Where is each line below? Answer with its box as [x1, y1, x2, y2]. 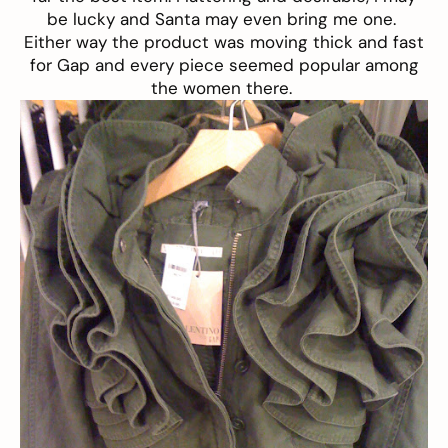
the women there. [151, 77, 297, 100]
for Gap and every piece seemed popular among [29, 54, 419, 77]
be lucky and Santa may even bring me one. [47, 8, 401, 31]
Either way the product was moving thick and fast [24, 31, 424, 54]
